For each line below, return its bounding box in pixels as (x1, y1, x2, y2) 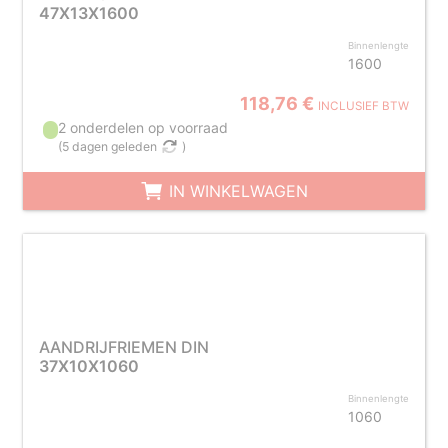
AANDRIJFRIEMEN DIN (38, 337, 209, 357)
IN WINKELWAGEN (163, 181, 308, 201)
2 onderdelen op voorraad (58, 119, 229, 136)
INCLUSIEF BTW (318, 99, 410, 113)
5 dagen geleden (62, 139, 158, 154)
